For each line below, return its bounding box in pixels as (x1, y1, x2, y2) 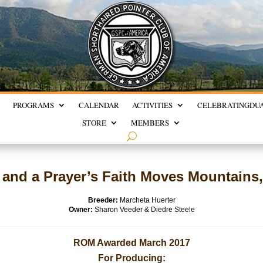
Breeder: (87, 196, 118, 204)
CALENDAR (79, 100, 119, 110)
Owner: (68, 205, 93, 214)
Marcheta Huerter (117, 196, 176, 204)
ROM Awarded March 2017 (73, 238, 190, 248)
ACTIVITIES (132, 100, 173, 110)
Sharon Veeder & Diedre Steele (92, 205, 195, 214)
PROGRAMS (13, 100, 54, 110)
